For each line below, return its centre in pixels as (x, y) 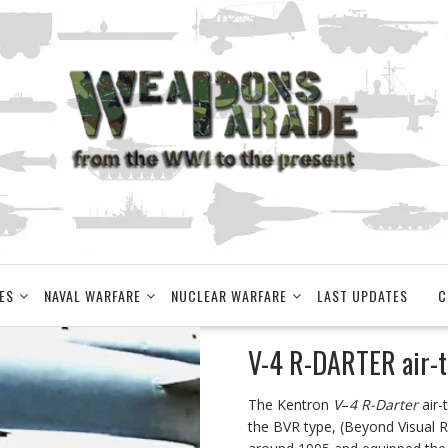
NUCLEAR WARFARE (229, 295)
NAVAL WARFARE (92, 295)
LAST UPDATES (362, 295)
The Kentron (290, 404)
